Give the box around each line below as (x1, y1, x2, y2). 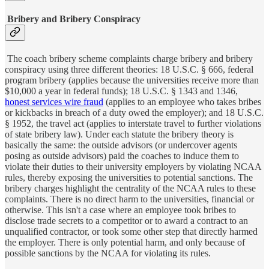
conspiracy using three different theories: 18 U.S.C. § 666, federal (5, 64, 253, 75)
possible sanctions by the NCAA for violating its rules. (5, 248, 211, 259)
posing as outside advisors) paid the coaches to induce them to (5, 151, 239, 162)
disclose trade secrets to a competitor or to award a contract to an (5, 216, 248, 226)
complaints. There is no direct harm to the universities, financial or (5, 194, 254, 205)
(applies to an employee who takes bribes (103, 97, 261, 107)
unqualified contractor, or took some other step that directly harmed (5, 226, 258, 237)
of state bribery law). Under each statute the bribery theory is (5, 129, 234, 140)
